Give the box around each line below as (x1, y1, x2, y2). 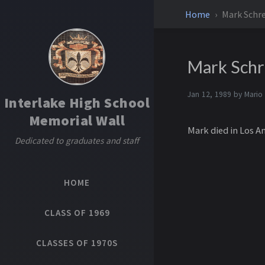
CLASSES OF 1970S (36, 237, 118, 248)
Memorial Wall (28, 111, 125, 130)
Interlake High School (4, 93, 150, 112)
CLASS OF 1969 (44, 207, 110, 218)
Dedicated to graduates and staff (15, 135, 139, 146)
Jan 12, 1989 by (187, 89, 244, 99)
